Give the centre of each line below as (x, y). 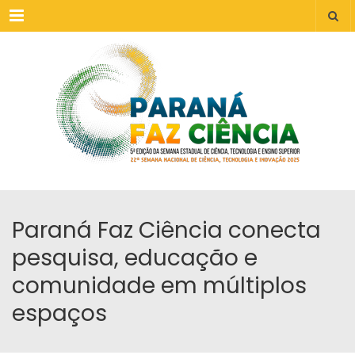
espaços (59, 313)
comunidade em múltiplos (159, 286)
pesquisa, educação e (135, 258)
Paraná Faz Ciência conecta (166, 230)
